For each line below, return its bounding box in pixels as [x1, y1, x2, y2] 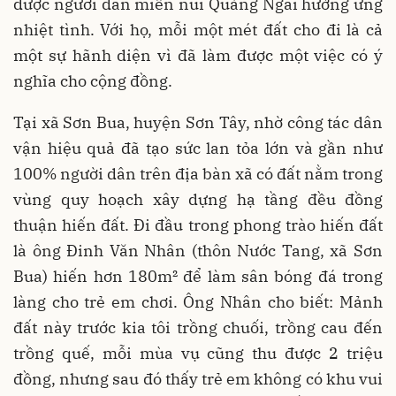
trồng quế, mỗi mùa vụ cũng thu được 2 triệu [13, 342, 383, 363]
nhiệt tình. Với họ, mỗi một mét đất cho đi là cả [13, 19, 383, 40]
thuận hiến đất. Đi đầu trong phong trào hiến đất [13, 214, 383, 235]
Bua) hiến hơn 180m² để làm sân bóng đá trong [13, 265, 383, 286]
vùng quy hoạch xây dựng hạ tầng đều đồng [13, 188, 383, 209]
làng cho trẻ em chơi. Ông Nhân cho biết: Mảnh [13, 291, 383, 312]
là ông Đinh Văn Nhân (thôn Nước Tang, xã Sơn [13, 240, 383, 261]
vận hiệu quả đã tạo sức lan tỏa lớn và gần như [13, 137, 383, 158]
